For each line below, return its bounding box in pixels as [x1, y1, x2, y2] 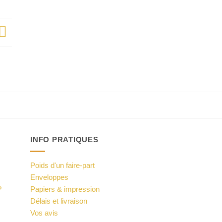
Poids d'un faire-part [30, 161, 95, 170]
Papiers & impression [30, 185, 100, 194]
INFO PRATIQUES [30, 135, 99, 144]
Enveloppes [30, 173, 68, 182]
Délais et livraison [30, 197, 87, 206]
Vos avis [30, 209, 58, 218]
